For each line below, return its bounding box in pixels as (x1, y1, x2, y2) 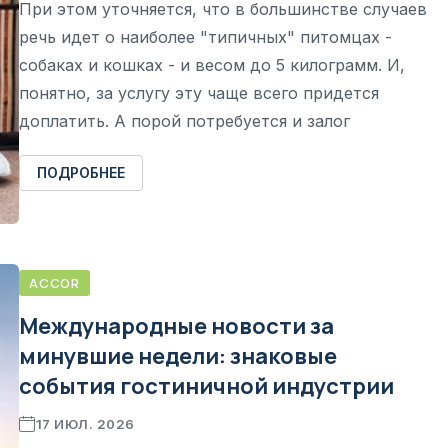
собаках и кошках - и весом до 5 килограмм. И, (19, 54, 405, 75)
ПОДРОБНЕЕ (37, 163, 125, 181)
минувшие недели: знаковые (19, 340, 337, 371)
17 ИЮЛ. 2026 (35, 415, 135, 432)
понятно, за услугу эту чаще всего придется (19, 82, 379, 103)
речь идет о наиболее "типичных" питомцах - (19, 26, 392, 47)
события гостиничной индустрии (19, 370, 394, 401)
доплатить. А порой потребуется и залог (19, 110, 350, 131)
